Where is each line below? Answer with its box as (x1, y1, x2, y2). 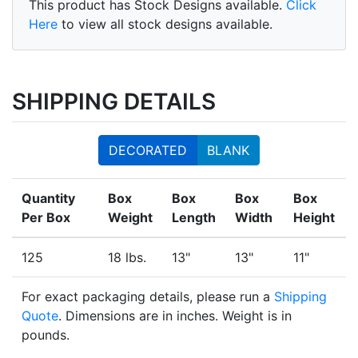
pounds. (22, 327, 70, 344)
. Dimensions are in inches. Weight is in (58, 308, 292, 324)
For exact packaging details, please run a (22, 288, 274, 305)
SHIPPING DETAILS (12, 88, 216, 116)
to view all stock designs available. (58, 16, 272, 33)
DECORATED (109, 142, 187, 159)
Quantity (22, 190, 75, 207)
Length (172, 209, 216, 226)
